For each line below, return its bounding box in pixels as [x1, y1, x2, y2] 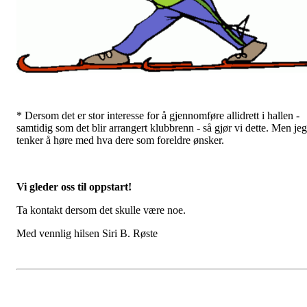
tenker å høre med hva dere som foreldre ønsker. [16, 134, 224, 147]
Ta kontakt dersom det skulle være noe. [16, 204, 186, 217]
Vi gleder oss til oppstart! [16, 181, 132, 193]
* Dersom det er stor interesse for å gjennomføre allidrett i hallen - [16, 110, 299, 122]
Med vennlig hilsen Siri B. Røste [16, 228, 158, 240]
